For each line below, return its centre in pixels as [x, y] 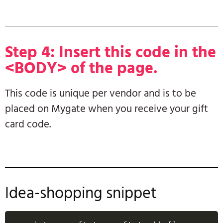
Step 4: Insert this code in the [111, 53]
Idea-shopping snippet [81, 193]
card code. [30, 125]
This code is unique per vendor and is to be [101, 94]
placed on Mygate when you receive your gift [107, 109]
